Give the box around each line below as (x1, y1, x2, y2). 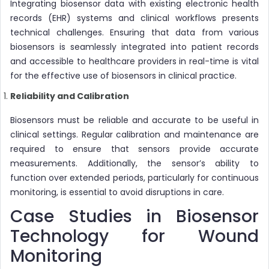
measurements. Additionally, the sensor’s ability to (10, 157, 259, 169)
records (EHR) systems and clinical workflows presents (10, 11, 259, 24)
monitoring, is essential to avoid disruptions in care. (10, 186, 224, 198)
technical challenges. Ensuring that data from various (10, 26, 259, 38)
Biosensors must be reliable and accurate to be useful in (10, 113, 259, 126)
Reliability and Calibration (10, 89, 129, 102)
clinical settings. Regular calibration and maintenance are (10, 128, 259, 141)
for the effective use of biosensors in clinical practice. (10, 69, 237, 82)
